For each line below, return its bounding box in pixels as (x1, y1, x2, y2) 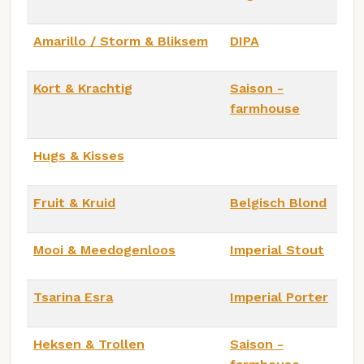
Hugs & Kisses (33, 147, 124, 163)
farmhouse (230, 100, 300, 116)
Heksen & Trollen (33, 336, 145, 352)
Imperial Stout (230, 241, 324, 258)
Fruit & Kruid (33, 194, 115, 210)
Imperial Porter (230, 288, 328, 305)
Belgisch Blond (230, 194, 327, 210)
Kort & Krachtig (33, 80, 132, 96)
